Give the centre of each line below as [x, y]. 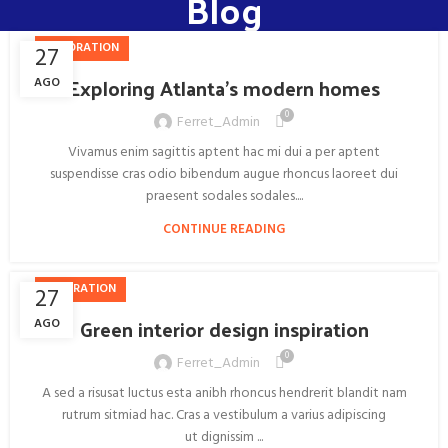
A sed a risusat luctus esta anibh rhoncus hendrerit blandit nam [224, 393]
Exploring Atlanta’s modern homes [224, 88]
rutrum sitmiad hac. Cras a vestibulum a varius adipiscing [224, 415]
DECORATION [82, 48]
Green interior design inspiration [224, 329]
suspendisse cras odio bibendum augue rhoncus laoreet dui [224, 174]
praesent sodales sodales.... [224, 196]
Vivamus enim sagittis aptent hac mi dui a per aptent [224, 152]
